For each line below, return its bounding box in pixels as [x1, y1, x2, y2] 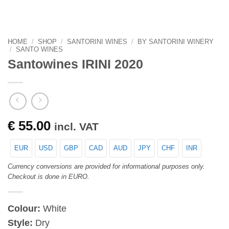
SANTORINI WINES [66, 37, 127, 45]
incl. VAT [54, 120, 99, 132]
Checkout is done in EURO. [8, 172, 89, 180]
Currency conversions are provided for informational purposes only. [8, 162, 205, 170]
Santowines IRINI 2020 [8, 57, 143, 72]
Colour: [8, 203, 40, 214]
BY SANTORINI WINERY [137, 37, 214, 45]
